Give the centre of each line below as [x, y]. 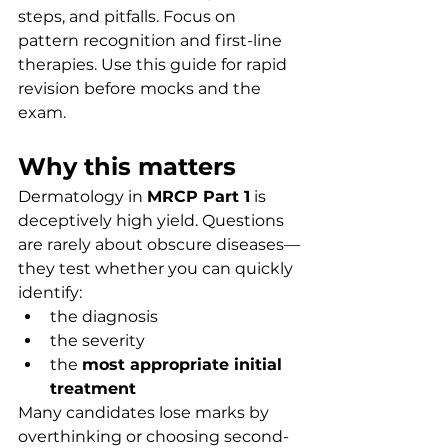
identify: [50, 292]
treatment [93, 388]
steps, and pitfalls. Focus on [129, 16]
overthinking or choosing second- [153, 436]
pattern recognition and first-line [152, 40]
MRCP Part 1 [198, 196]
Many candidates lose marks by [145, 412]
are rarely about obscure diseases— [159, 244]
